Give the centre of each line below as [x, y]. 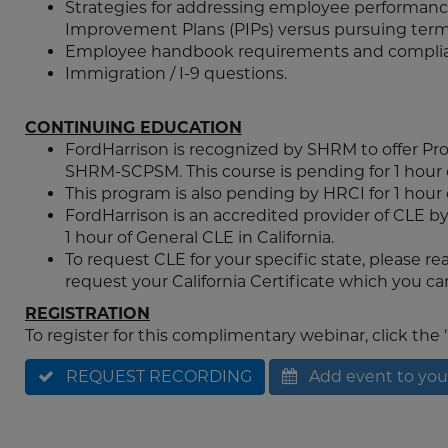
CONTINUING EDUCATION [133, 127]
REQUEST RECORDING [159, 376]
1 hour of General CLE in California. [199, 237]
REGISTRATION [87, 313]
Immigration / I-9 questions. [176, 73]
